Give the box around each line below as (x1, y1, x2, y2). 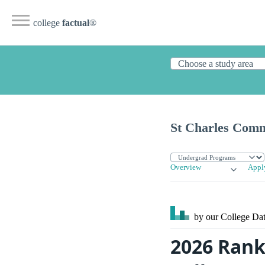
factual (62, 18, 89, 28)
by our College (192, 212, 252, 222)
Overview (170, 163, 201, 172)
